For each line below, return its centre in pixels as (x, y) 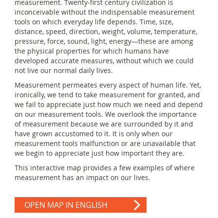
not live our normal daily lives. (64, 70)
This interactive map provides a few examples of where (105, 167)
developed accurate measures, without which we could (104, 60)
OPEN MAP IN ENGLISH (76, 205)
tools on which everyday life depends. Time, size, (94, 21)
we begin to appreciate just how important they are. (100, 153)
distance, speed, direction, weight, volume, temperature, (106, 31)
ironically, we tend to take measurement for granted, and (107, 94)
